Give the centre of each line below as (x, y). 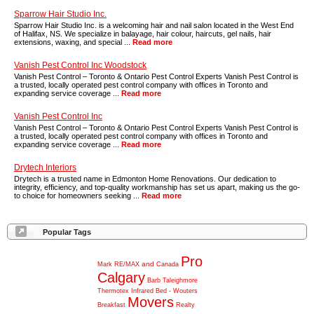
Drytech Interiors (45, 168)
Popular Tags (67, 232)
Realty (185, 305)
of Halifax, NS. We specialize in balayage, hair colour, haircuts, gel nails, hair (143, 34)
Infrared (142, 291)
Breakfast (111, 305)
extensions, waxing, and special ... (73, 42)
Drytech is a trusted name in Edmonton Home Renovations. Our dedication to (145, 179)
